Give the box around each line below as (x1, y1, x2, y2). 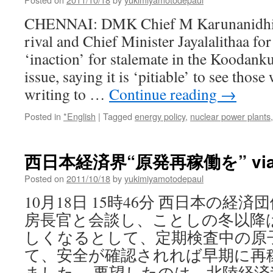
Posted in (24, 110, 61, 122)
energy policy (135, 110, 185, 122)
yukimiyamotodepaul (124, 172, 204, 185)
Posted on (24, 172, 64, 185)
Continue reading (109, 83, 221, 104)
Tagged (103, 110, 132, 122)
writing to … (24, 83, 109, 104)
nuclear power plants (190, 110, 271, 122)
